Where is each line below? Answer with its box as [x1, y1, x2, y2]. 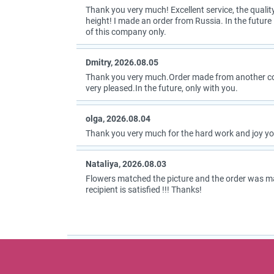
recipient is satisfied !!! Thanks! [85, 185, 202, 195]
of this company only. [85, 27, 166, 37]
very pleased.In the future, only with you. [85, 83, 238, 94]
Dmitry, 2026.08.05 [85, 57, 158, 68]
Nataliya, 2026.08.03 [85, 159, 166, 169]
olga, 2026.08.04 [85, 114, 150, 124]
